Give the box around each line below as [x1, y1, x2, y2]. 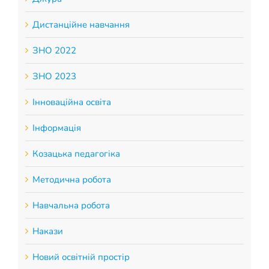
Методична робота [32, 174, 111, 186]
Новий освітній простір [32, 251, 130, 264]
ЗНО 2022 [32, 44, 76, 57]
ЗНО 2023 [32, 70, 76, 83]
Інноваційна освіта [32, 96, 111, 109]
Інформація [32, 122, 81, 134]
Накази [32, 225, 63, 238]
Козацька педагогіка [32, 148, 120, 160]
